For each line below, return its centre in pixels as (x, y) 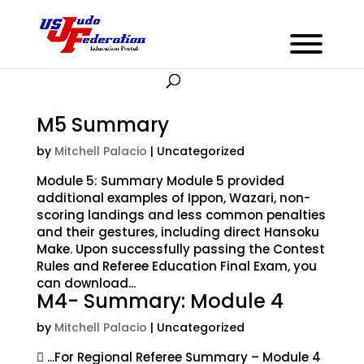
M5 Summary (102, 125)
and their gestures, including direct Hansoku (178, 232)
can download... (86, 283)
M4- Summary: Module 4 (160, 301)
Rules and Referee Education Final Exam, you (176, 266)
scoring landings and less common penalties (181, 215)
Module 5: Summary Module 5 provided (160, 181)
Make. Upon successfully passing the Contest (180, 249)
